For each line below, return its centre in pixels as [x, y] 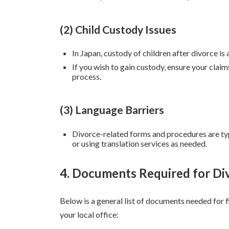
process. [87, 76]
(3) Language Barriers [112, 110]
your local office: [89, 214]
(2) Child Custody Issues [118, 29]
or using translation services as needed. [140, 143]
